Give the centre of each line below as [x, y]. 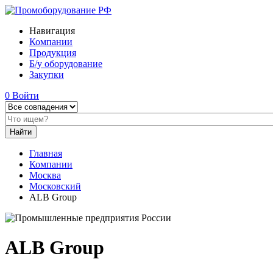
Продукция [53, 53]
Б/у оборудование [66, 64]
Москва [45, 175]
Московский [55, 186]
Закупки [47, 75]
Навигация [52, 31]
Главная [46, 153]
